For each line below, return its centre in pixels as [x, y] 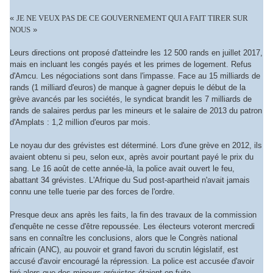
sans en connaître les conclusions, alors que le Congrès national [124, 238]
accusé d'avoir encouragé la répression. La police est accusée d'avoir [132, 261]
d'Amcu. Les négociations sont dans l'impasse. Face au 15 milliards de [135, 76]
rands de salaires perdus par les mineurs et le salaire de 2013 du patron [136, 110]
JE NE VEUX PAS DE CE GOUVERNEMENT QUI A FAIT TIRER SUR [132, 18]
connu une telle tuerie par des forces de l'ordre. [92, 191]
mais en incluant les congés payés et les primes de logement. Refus [131, 64]
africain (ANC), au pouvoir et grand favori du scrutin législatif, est [124, 249]
